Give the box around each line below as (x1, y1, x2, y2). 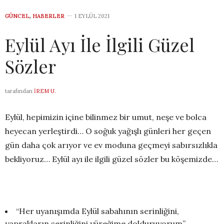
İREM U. (34, 87, 56, 95)
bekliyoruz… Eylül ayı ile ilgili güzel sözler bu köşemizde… (5, 154, 218, 164)
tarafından (5, 87, 32, 95)
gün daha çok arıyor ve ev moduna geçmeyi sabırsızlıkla (5, 140, 217, 150)
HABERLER (32, 12, 64, 20)
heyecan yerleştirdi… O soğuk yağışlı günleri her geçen (5, 126, 211, 136)
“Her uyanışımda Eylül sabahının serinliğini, (16, 206, 179, 216)
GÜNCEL (5, 12, 29, 20)
